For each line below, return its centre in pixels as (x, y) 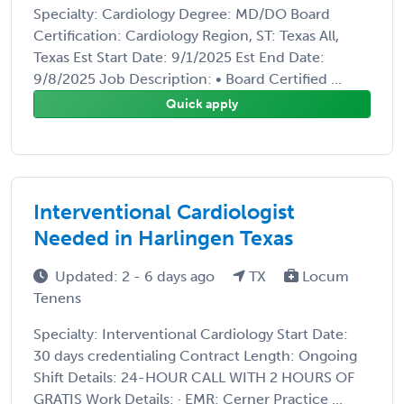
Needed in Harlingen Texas (163, 238)
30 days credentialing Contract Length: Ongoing (195, 355)
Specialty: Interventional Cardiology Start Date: (191, 334)
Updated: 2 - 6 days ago (137, 276)
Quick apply (202, 104)
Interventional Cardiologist (164, 211)
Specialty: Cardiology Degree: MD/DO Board (182, 14)
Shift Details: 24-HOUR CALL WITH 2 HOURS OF (194, 377)
